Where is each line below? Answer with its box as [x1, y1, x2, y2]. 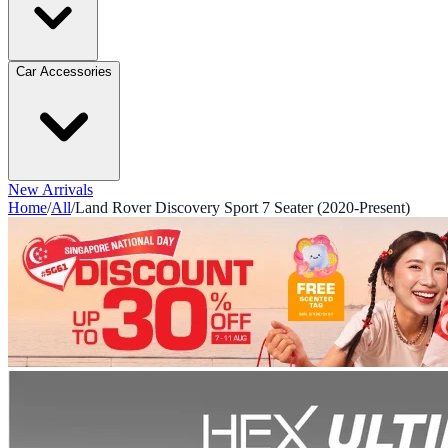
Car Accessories [16, 64, 112, 79]
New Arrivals [8, 181, 93, 198]
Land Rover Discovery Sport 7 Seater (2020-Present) [75, 199, 410, 216]
